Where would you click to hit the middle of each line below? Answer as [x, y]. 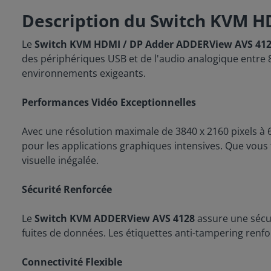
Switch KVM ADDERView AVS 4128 [115, 218]
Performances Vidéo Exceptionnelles [109, 102]
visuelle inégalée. [60, 160]
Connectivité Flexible [72, 262]
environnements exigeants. [84, 73]
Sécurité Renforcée [67, 189]
